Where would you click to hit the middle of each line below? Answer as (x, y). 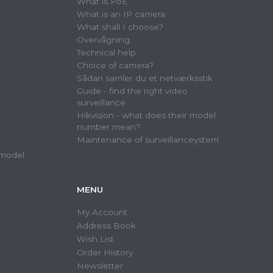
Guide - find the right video (132, 91)
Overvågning (103, 40)
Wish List (95, 239)
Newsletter (100, 266)
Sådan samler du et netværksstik (144, 78)
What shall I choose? (120, 27)
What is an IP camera (121, 14)
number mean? (108, 127)
